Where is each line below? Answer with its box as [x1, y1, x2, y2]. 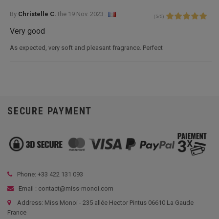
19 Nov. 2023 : [68, 10, 107, 18]
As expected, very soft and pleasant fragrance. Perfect [10, 44, 163, 51]
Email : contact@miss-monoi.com [17, 184, 113, 192]
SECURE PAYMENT [7, 105, 92, 117]
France [7, 208, 26, 216]
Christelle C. [18, 10, 58, 18]
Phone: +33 [17, 170, 49, 178]
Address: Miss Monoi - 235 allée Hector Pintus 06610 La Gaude [17, 198, 194, 206]
